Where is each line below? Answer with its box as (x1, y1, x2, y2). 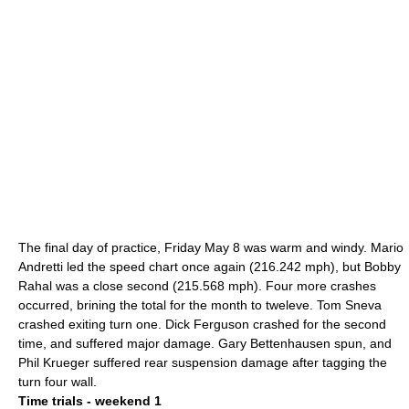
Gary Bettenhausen (218, 336, 330, 351)
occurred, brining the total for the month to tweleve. (18, 298, 313, 312)
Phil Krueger (18, 355, 89, 370)
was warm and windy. (240, 240, 371, 255)
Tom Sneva (317, 298, 382, 312)
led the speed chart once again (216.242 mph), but (63, 259, 364, 274)
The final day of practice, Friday (18, 240, 204, 255)
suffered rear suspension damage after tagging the (89, 355, 387, 370)
